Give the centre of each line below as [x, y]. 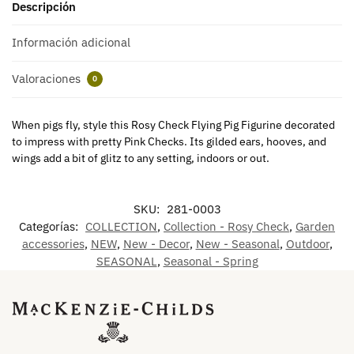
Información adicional [71, 43]
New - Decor [156, 244]
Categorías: [50, 227]
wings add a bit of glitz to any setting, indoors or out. [141, 158]
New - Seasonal [237, 244]
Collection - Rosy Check [226, 227]
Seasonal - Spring [211, 262]
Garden [315, 227]
